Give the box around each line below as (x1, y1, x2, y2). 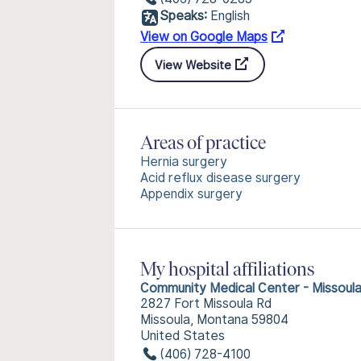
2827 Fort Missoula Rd (140, 296, 272, 311)
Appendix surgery (140, 186, 243, 201)
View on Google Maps (140, 29, 268, 44)
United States (140, 328, 225, 343)
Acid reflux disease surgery (140, 170, 301, 185)
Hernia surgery (140, 154, 227, 169)
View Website (155, 57, 231, 72)
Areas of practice (140, 135, 266, 154)
